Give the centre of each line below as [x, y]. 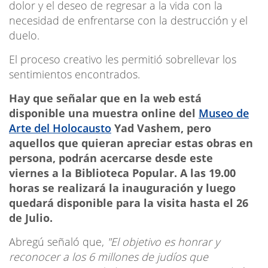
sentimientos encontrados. [74, 74]
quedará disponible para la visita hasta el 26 [129, 202]
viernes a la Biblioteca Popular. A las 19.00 [122, 173]
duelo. [24, 35]
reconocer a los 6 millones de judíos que [109, 256]
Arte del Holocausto [60, 128]
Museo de [224, 113]
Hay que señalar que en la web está [105, 98]
